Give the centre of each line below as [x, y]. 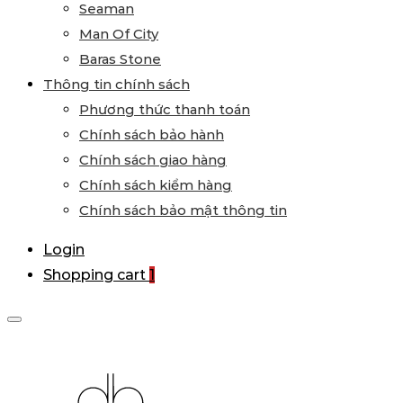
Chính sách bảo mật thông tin [183, 210]
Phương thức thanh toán [165, 109]
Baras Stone [120, 59]
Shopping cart [94, 275]
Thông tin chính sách [116, 84]
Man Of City [119, 34]
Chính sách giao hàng [153, 160]
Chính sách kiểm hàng [156, 185]
